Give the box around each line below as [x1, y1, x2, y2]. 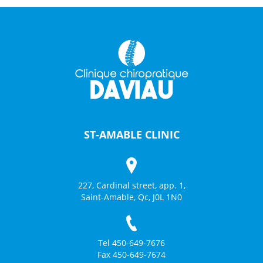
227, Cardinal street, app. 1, [77, 180, 186, 191]
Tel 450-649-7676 [98, 237, 165, 249]
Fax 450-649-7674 [97, 249, 166, 261]
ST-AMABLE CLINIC [83, 127, 180, 142]
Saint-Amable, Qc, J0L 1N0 [81, 191, 182, 203]
